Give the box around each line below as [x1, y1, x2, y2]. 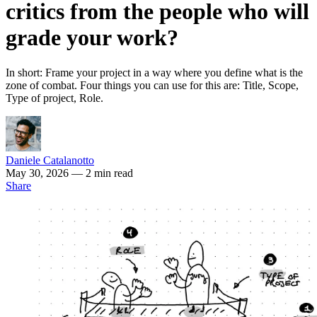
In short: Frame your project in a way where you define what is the [6, 66, 303, 79]
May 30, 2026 [6, 166, 71, 179]
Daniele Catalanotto [6, 154, 94, 166]
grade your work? [6, 25, 178, 51]
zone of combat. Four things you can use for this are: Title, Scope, [6, 79, 299, 91]
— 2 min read [71, 166, 133, 179]
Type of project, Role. [6, 91, 103, 104]
